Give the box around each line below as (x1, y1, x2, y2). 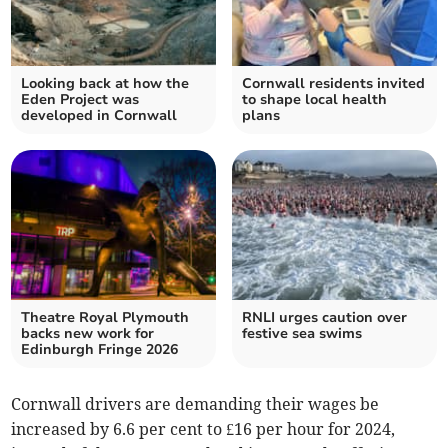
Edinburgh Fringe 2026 (21, 340, 179, 360)
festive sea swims (242, 324, 362, 344)
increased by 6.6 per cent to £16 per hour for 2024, (11, 419, 396, 440)
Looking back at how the (21, 74, 190, 94)
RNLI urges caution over (242, 308, 407, 328)
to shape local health (242, 90, 387, 110)
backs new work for (21, 324, 155, 344)
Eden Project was (21, 90, 140, 110)
